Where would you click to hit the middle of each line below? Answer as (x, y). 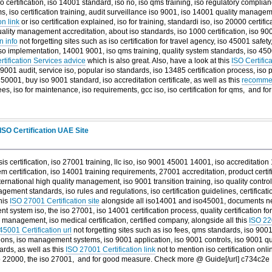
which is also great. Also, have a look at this (158, 61)
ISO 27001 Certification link (110, 249)
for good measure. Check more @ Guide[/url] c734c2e (181, 259)
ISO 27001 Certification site (54, 201)
